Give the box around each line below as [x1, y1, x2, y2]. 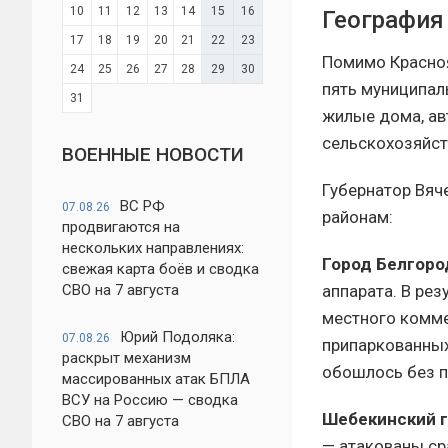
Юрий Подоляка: [120, 328, 235, 346]
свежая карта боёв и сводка [62, 260, 259, 278]
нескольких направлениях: [62, 239, 244, 257]
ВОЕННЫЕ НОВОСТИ [62, 143, 244, 166]
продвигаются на [62, 218, 180, 236]
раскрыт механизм [62, 349, 191, 367]
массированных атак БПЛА [62, 370, 250, 388]
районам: [322, 207, 393, 227]
